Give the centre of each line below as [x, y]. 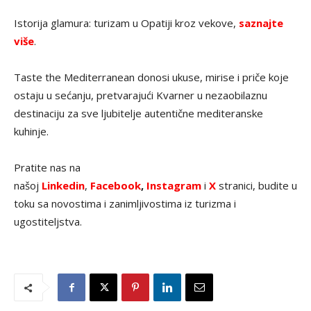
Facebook [116, 186]
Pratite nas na [47, 168]
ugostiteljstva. [48, 222]
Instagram [175, 186]
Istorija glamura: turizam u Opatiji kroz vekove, [126, 23]
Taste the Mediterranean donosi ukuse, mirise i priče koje [151, 77]
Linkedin [63, 186]
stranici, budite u [258, 186]
